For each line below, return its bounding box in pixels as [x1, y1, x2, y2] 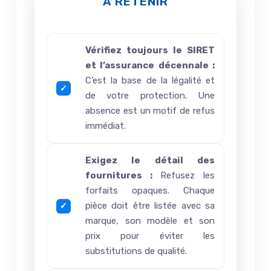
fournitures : [85, 170, 152, 181]
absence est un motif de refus [85, 105, 215, 117]
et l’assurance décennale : [85, 60, 215, 71]
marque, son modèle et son [85, 215, 215, 227]
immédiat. [85, 120, 126, 132]
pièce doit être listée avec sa [85, 200, 215, 212]
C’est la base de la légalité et [85, 75, 215, 87]
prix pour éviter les [85, 230, 215, 242]
